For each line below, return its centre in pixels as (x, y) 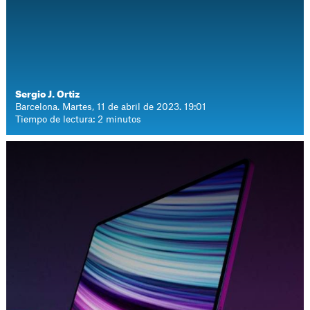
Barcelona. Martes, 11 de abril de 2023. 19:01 (111, 107)
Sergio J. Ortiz (48, 94)
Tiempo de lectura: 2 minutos (79, 119)
